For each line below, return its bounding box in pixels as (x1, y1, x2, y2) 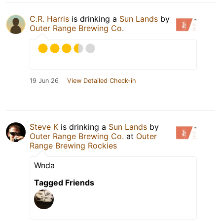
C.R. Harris (30, 14, 69, 24)
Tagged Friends (34, 178, 94, 188)
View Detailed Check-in (67, 77, 136, 85)
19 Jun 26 (30, 77, 59, 85)
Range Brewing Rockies (30, 141, 117, 151)
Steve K (30, 122, 58, 132)
